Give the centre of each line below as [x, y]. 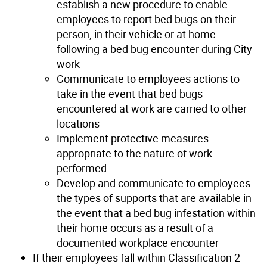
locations [78, 123]
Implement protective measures [133, 138]
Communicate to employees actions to [148, 78]
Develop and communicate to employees [153, 183]
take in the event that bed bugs [130, 93]
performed [82, 168]
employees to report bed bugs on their [146, 19]
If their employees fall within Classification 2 [136, 257]
